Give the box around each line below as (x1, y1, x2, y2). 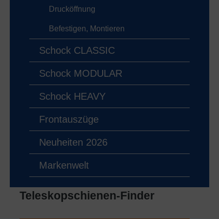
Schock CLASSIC (39, 45, 115, 56)
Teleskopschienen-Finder (20, 189, 154, 202)
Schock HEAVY (39, 91, 106, 102)
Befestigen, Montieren (49, 24, 125, 33)
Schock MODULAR (39, 68, 122, 79)
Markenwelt (39, 160, 89, 171)
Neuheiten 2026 (39, 137, 108, 148)
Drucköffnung (49, 5, 95, 14)
